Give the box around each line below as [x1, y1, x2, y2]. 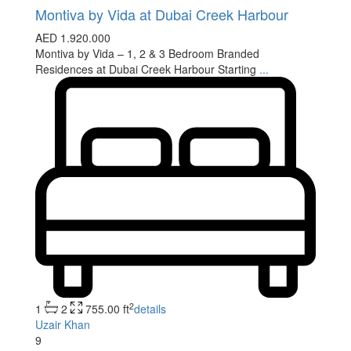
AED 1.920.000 [35, 29, 110, 45]
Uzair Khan [35, 317, 90, 333]
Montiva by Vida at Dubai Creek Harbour [35, 3, 288, 24]
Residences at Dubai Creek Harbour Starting [35, 60, 259, 77]
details [134, 301, 166, 317]
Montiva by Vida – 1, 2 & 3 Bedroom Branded [35, 45, 259, 61]
